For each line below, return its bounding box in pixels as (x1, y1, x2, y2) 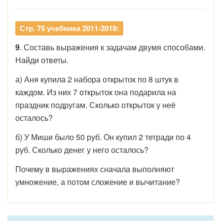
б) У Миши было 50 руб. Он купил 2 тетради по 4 (15, 131, 191, 143)
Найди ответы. (15, 54, 69, 66)
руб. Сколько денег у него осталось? (15, 144, 148, 155)
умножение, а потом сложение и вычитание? (15, 176, 180, 187)
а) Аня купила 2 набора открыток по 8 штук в (15, 73, 179, 85)
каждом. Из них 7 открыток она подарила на (15, 86, 176, 98)
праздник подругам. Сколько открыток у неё (15, 99, 176, 110)
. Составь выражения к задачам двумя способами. (20, 41, 205, 53)
